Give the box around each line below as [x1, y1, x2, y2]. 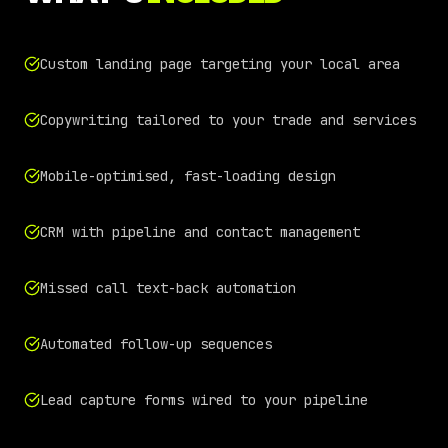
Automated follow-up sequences [40, 335, 272, 353]
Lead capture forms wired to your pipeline [40, 391, 368, 409]
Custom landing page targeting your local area [40, 55, 400, 73]
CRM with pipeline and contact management [40, 223, 360, 241]
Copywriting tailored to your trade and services [40, 111, 416, 129]
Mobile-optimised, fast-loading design [40, 167, 336, 185]
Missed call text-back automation [40, 279, 296, 297]
